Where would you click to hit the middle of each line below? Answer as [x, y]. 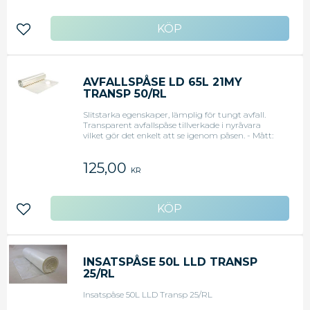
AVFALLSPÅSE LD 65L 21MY [163, 82]
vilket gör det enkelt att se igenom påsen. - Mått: [179, 135]
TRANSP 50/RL [125, 94]
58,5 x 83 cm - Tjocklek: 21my [139, 146]
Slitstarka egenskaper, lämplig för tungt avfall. [175, 115]
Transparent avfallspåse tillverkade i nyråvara [172, 125]
